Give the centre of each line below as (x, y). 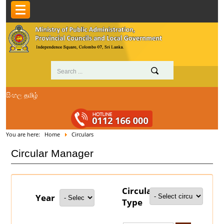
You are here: (24, 134)
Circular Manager (52, 153)
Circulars (82, 134)
